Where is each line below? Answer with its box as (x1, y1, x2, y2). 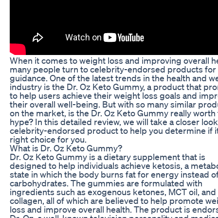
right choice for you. (10, 133, 87, 145)
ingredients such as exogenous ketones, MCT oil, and (10, 186, 216, 197)
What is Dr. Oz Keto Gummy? (10, 142, 122, 153)
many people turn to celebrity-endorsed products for (10, 63, 216, 74)
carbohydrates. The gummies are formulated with (10, 177, 202, 188)
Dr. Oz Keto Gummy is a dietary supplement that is (10, 151, 205, 162)
